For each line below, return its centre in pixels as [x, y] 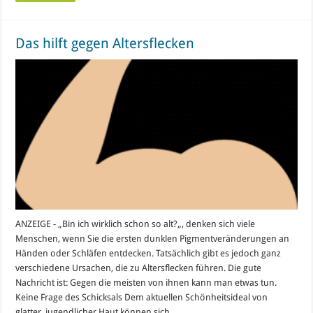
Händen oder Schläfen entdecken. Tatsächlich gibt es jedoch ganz [148, 253]
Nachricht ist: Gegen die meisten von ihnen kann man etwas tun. [146, 282]
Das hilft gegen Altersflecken [105, 44]
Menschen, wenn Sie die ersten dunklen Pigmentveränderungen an [153, 238]
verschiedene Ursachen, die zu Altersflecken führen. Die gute [139, 268]
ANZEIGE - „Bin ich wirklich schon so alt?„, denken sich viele [136, 224]
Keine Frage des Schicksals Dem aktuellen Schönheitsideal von [142, 297]
